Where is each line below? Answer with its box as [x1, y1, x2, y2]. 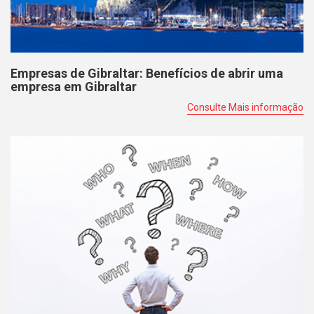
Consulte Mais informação [187, 102, 303, 114]
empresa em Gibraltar [11, 79, 137, 95]
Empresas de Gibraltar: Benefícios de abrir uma [11, 66, 283, 81]
